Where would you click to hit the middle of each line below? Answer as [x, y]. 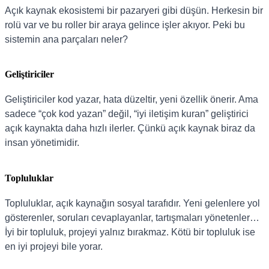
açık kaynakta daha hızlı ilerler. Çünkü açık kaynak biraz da [130, 128]
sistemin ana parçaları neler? [66, 39]
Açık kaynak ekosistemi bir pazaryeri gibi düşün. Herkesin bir [134, 10]
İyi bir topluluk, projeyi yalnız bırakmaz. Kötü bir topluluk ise [130, 232]
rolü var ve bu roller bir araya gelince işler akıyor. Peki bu [125, 25]
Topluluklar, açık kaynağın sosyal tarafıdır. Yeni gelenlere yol [132, 203]
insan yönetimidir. [42, 143]
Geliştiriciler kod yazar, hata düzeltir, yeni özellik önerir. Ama [131, 100]
